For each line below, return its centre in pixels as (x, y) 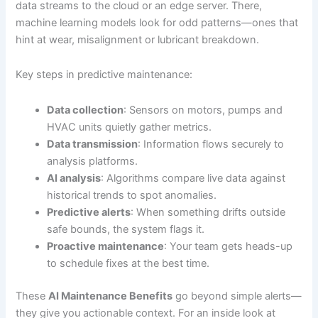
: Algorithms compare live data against (193, 178)
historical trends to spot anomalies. (132, 195)
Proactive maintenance (106, 246)
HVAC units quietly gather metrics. (130, 127)
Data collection (86, 110)
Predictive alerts (89, 212)
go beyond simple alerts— (237, 296)
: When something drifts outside (208, 212)
